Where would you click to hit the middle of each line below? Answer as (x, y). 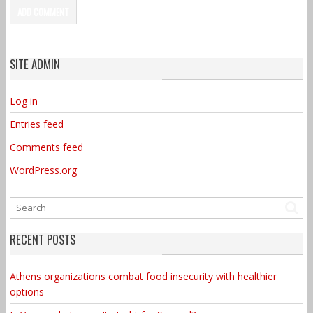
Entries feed (36, 124)
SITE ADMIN (35, 64)
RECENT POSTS (42, 239)
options (27, 291)
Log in (23, 101)
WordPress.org (43, 170)
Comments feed (46, 147)
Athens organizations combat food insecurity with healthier (143, 276)
